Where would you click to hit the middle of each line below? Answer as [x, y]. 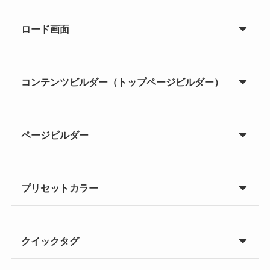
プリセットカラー [59, 188]
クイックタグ [50, 241]
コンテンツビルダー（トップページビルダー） [122, 82]
